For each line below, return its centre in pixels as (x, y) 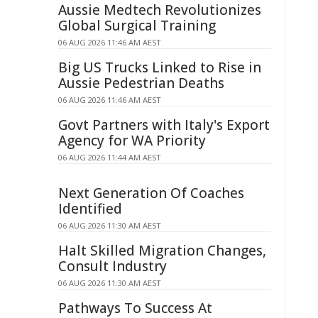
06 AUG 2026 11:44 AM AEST (110, 157)
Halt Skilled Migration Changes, (162, 251)
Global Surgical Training (137, 26)
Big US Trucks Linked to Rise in (160, 67)
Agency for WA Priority (132, 141)
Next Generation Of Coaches (151, 193)
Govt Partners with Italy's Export (164, 125)
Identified (90, 209)
